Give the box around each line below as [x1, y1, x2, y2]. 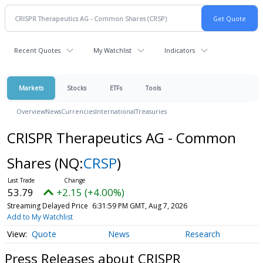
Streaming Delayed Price [6, 201, 88, 211]
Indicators [164, 46, 195, 55]
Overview [16, 107, 45, 116]
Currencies [61, 107, 95, 116]
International [95, 107, 136, 116]
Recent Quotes [14, 46, 60, 55]
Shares [6, 153, 55, 173]
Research [184, 228, 220, 240]
